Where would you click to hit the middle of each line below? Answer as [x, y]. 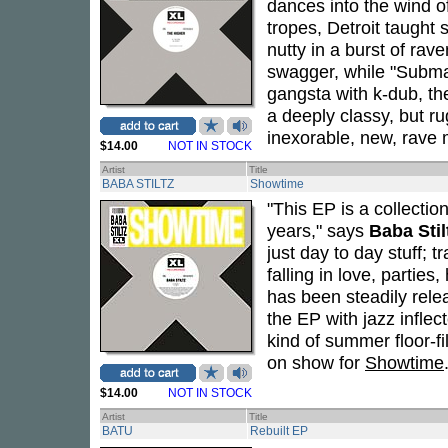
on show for [316, 362]
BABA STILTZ [138, 184]
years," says [318, 230]
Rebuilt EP [279, 431]
